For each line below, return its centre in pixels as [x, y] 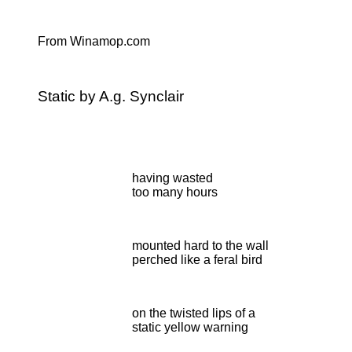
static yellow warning [190, 327]
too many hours [175, 192]
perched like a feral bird [197, 260]
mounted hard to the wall [200, 246]
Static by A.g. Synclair [111, 96]
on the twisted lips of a [194, 313]
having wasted [172, 178]
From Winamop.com [94, 41]
